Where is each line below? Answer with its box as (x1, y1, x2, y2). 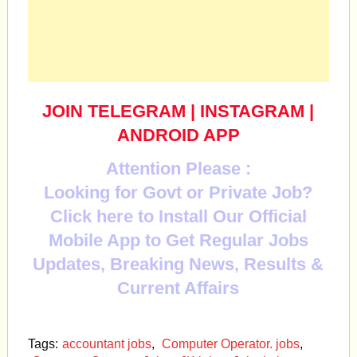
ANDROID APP (116, 125, 240, 145)
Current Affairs (117, 278, 240, 298)
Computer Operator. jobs (161, 337, 300, 351)
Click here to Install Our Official (49, 206, 307, 226)
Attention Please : (105, 159, 251, 178)
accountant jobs (61, 337, 151, 351)
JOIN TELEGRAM (42, 101, 186, 121)
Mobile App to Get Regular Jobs (48, 230, 308, 250)
